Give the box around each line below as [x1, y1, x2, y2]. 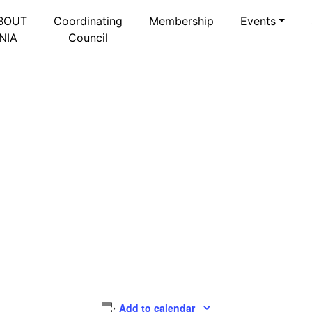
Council [68, 30, 108, 45]
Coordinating [53, 13, 123, 28]
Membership [148, 13, 214, 28]
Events [240, 13, 276, 28]
